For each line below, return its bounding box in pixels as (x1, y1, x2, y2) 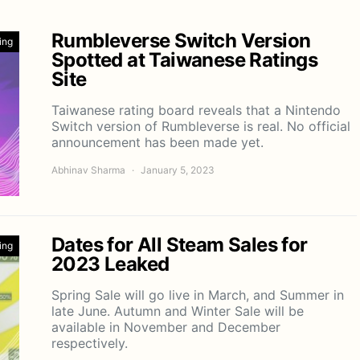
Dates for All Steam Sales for (51, 232, 308, 256)
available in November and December (51, 318, 280, 335)
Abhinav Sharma (51, 163, 125, 176)
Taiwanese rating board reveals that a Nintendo (51, 101, 341, 118)
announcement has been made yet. (51, 133, 264, 150)
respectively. (51, 334, 128, 351)
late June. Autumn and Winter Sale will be (51, 302, 304, 319)
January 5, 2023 (141, 163, 215, 176)
